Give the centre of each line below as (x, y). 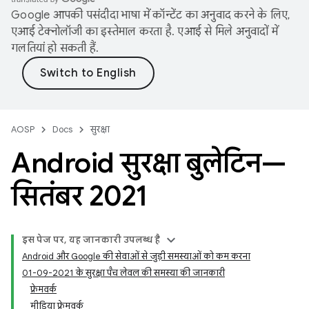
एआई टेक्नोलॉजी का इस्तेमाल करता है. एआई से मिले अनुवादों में (144, 32)
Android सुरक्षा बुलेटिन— (149, 163)
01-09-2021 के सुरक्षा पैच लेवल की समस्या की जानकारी (123, 273)
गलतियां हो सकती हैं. (55, 48)
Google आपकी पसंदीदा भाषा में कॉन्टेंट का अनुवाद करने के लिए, (151, 15)
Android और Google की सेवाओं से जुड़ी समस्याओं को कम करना (136, 256)
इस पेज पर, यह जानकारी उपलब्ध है (91, 240)
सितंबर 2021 (80, 196)
